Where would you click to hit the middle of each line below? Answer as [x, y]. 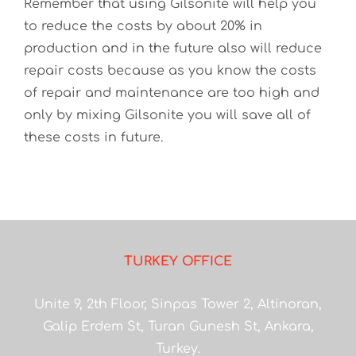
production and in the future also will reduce [173, 48]
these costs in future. [93, 137]
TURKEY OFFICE [178, 261]
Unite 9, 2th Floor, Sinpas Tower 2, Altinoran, [178, 304]
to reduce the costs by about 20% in [143, 26]
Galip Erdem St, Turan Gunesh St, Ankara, [178, 327]
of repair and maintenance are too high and [172, 93]
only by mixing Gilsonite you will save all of [167, 115]
